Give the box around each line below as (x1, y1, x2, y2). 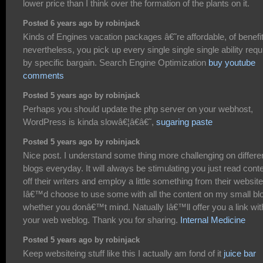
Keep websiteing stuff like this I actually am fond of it (23, 248, 224, 259)
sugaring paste (156, 117, 213, 127)
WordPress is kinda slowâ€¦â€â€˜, (23, 117, 156, 127)
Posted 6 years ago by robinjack (23, 19, 140, 28)
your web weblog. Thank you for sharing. (23, 215, 180, 225)
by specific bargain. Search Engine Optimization (23, 57, 208, 68)
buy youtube (208, 57, 255, 68)
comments (23, 70, 64, 80)
